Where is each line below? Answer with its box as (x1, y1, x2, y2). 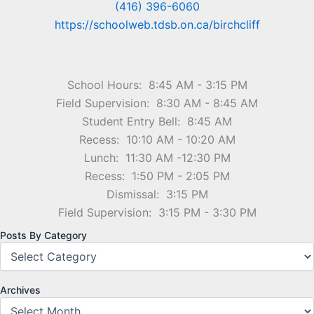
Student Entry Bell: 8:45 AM (82, 114, 232, 128)
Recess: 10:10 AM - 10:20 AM (78, 132, 235, 146)
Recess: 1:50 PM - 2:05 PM (84, 168, 230, 183)
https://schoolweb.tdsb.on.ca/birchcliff (54, 18, 260, 32)
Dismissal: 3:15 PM (106, 186, 208, 201)
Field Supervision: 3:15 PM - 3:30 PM (57, 205, 257, 219)
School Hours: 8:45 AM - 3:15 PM (67, 77, 247, 92)
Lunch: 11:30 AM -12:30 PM (83, 150, 231, 165)
